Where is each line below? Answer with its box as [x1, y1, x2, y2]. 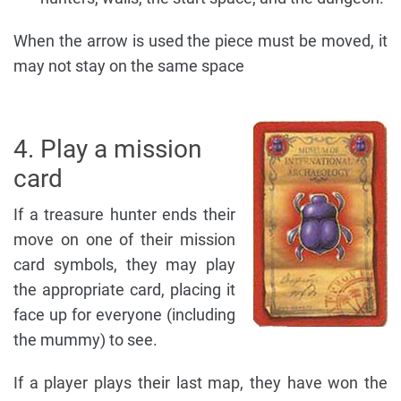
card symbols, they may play [13, 255, 235, 275]
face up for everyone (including [13, 305, 235, 325]
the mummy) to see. [13, 330, 158, 350]
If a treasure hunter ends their [13, 205, 235, 225]
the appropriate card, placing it [13, 280, 235, 300]
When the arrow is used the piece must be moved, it [13, 31, 388, 51]
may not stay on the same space [13, 56, 244, 76]
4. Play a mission [13, 134, 201, 165]
